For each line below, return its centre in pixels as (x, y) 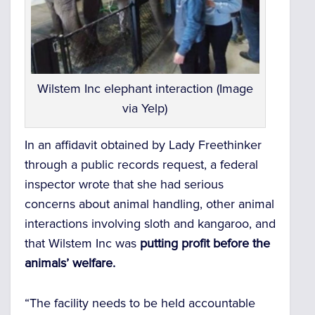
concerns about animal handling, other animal (149, 204)
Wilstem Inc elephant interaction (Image (145, 89)
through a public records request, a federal (141, 165)
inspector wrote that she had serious (124, 185)
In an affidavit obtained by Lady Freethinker (143, 145)
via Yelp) (145, 109)
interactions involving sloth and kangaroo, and (150, 224)
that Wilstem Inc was (82, 244)
